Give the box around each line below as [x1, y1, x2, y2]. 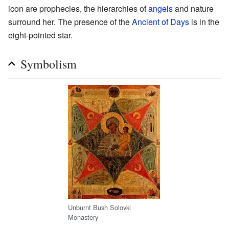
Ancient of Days [132, 16, 189, 28]
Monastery [68, 212, 98, 222]
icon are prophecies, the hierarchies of [8, 3, 148, 15]
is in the [189, 16, 219, 28]
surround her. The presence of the [8, 16, 132, 28]
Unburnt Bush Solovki [68, 202, 131, 212]
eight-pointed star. [8, 29, 73, 41]
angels [148, 3, 173, 15]
